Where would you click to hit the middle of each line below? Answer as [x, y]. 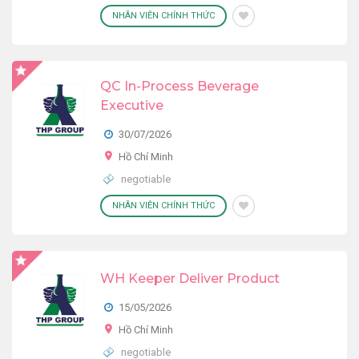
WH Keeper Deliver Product [190, 278]
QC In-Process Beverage [179, 86]
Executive [132, 105]
